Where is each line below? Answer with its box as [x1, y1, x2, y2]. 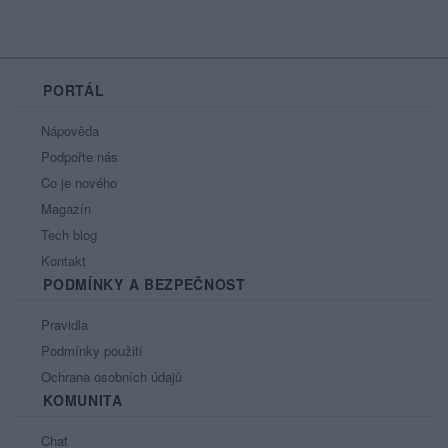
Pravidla [37, 315, 88, 335]
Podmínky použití [37, 341, 143, 361]
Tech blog [37, 225, 97, 245]
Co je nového [37, 173, 117, 193]
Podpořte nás [37, 147, 118, 167]
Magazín [37, 199, 91, 219]
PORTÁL [38, 80, 105, 101]
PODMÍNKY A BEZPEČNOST [38, 274, 246, 295]
